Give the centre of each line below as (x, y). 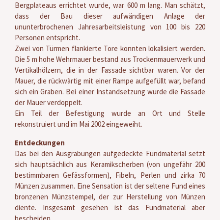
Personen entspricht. (47, 37)
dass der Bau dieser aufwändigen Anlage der (110, 16)
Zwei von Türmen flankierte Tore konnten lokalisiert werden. (110, 48)
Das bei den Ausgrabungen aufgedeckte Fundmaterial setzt (110, 153)
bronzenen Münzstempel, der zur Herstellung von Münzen (110, 196)
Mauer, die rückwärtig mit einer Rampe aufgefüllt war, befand (110, 81)
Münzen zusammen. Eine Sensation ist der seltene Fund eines (110, 186)
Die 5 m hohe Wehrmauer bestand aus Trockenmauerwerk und (110, 59)
